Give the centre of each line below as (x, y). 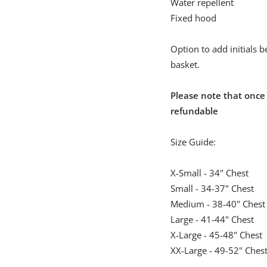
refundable (194, 111)
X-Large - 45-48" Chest (216, 235)
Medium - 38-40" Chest (218, 204)
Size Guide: (193, 142)
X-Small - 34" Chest (209, 173)
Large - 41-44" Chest (212, 219)
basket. (185, 64)
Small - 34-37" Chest (212, 188)
